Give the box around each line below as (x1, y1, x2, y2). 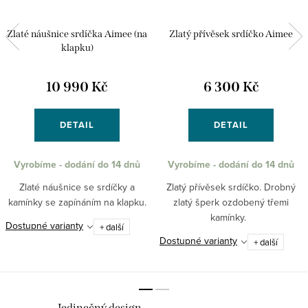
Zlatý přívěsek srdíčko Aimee (169, 27, 293, 40)
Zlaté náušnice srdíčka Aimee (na (7, 27, 147, 40)
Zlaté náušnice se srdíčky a (19, 179, 135, 194)
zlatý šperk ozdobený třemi (173, 195, 289, 209)
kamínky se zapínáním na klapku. (8, 195, 146, 209)
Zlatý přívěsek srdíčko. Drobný (166, 179, 296, 194)
